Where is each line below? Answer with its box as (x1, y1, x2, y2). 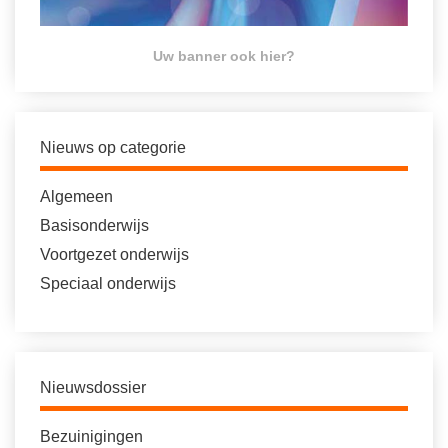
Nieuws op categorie (40, 139, 186, 156)
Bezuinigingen (40, 428, 143, 445)
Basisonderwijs (40, 217, 149, 234)
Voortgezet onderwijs (40, 246, 189, 263)
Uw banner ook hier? (153, 48, 295, 64)
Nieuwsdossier (40, 379, 146, 396)
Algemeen (40, 188, 113, 205)
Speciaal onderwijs (40, 275, 176, 292)
